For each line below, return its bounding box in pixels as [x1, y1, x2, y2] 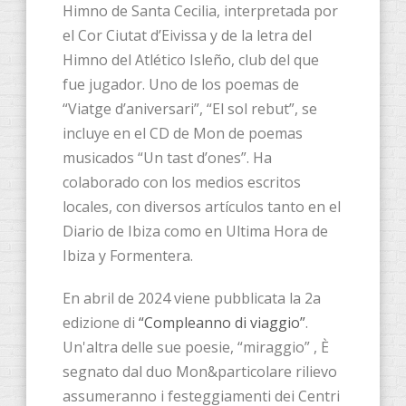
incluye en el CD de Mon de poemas [63, 123, 303, 144]
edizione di [63, 313, 139, 333]
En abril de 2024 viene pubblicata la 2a [63, 288, 321, 309]
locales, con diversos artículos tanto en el [63, 197, 341, 217]
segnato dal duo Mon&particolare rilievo [63, 362, 337, 382]
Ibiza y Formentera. [63, 246, 193, 266]
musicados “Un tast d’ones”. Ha [63, 148, 272, 169]
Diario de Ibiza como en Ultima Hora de [63, 221, 328, 242]
